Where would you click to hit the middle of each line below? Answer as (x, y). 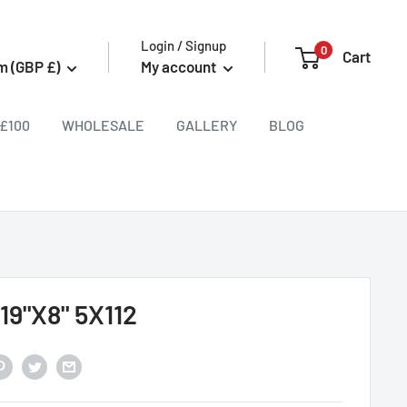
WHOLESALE (103, 124)
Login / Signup (184, 46)
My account (180, 67)
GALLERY (207, 124)
